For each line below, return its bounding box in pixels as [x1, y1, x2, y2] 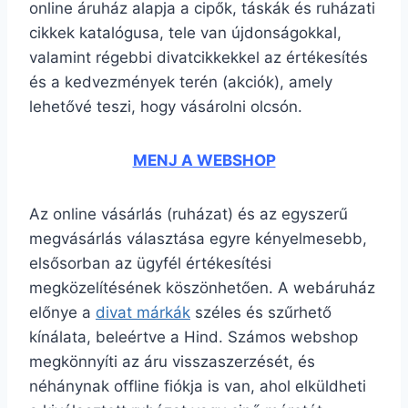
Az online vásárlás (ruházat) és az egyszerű [29, 205, 348, 223]
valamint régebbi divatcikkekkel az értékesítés [29, 48, 368, 66]
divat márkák [96, 303, 190, 321]
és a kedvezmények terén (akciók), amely [29, 73, 332, 91]
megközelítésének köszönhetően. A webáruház [29, 279, 375, 297]
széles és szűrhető [190, 303, 331, 321]
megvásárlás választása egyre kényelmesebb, [29, 229, 367, 248]
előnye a [29, 303, 96, 321]
